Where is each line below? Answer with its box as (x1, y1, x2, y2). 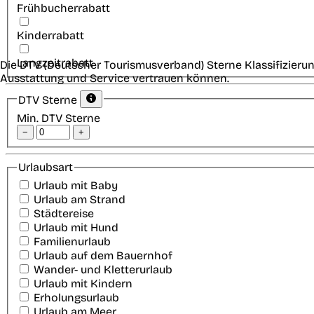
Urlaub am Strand (34, 192, 125, 206)
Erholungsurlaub (34, 290, 119, 304)
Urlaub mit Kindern (34, 276, 132, 290)
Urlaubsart (18, 161, 73, 175)
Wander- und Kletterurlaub (34, 262, 172, 276)
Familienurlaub (34, 234, 111, 248)
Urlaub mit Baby (34, 178, 118, 192)
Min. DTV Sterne (17, 111, 100, 125)
